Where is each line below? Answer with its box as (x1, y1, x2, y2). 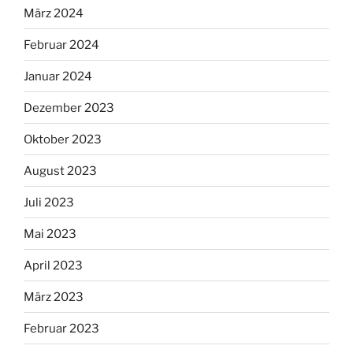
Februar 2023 (24, 321, 99, 336)
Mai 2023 (24, 226, 76, 241)
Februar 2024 (24, 37, 99, 52)
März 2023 (24, 289, 84, 304)
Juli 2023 (24, 195, 74, 210)
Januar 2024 (24, 69, 92, 84)
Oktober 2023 (24, 132, 102, 147)
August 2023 (24, 163, 97, 178)
